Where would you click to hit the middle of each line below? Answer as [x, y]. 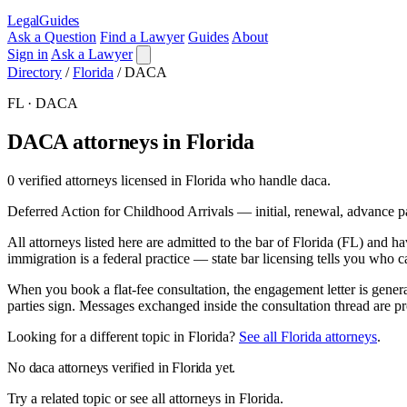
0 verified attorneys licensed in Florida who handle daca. [169, 180]
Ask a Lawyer [92, 54]
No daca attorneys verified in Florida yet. [122, 367]
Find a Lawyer [142, 37]
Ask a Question [52, 37]
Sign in [28, 54]
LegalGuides [44, 20]
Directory [35, 72]
